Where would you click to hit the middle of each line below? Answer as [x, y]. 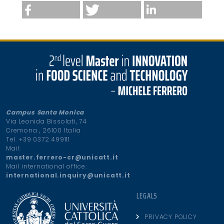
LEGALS [147, 196]
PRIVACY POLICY [171, 217]
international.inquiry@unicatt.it [68, 175]
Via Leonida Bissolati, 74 [46, 121]
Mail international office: [46, 166]
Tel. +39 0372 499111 [38, 139]
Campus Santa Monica [45, 112]
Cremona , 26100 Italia [43, 130]
